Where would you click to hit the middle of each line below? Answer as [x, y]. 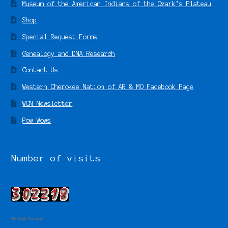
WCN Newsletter [48, 103]
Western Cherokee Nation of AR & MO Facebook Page [108, 87]
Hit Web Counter [27, 219]
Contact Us [40, 70]
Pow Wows [37, 120]
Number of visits [56, 159]
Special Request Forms [60, 37]
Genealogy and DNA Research [69, 53]
